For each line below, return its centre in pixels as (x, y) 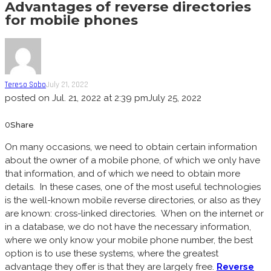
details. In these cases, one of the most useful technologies (133, 187)
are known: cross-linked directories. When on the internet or (134, 213)
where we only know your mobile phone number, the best (129, 240)
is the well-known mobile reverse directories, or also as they (133, 200)
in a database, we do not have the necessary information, (128, 227)
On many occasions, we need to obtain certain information (131, 147)
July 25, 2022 (175, 98)
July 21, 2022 (67, 84)
